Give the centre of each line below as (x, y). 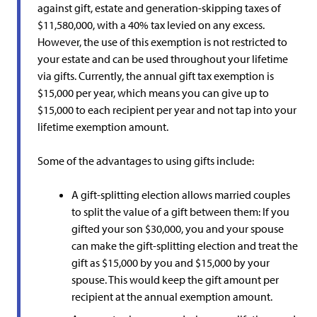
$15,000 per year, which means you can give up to (153, 93)
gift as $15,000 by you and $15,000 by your (171, 263)
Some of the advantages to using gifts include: (146, 161)
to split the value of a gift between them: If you (180, 212)
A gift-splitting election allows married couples (181, 195)
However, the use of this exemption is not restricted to (162, 42)
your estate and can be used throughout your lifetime (163, 59)
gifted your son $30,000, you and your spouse (178, 229)
